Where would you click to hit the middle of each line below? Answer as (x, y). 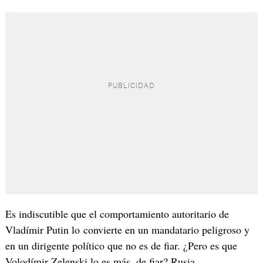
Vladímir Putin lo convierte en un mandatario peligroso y (127, 230)
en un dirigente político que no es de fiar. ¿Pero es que (121, 246)
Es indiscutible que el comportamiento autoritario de (117, 214)
